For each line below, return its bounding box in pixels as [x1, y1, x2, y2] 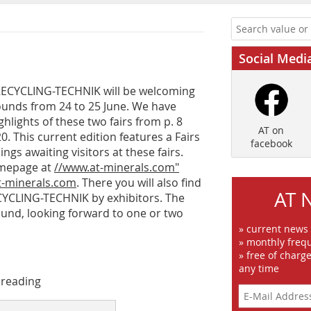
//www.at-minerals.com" [54, 160, 179, 175]
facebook [250, 137, 292, 151]
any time [239, 262, 279, 276]
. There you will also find [76, 175, 201, 190]
